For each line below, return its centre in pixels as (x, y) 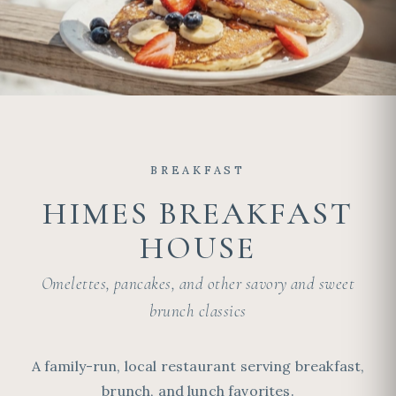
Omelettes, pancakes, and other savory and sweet (198, 284)
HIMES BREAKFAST (198, 213)
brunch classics (198, 311)
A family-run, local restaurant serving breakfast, (198, 366)
